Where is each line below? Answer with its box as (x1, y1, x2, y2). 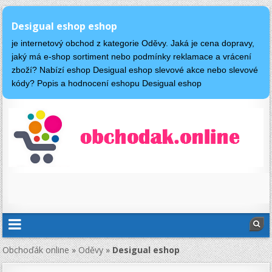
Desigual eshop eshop (12, 19, 118, 33)
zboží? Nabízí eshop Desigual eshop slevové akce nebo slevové (12, 65, 259, 75)
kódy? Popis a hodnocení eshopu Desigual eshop (12, 78, 202, 89)
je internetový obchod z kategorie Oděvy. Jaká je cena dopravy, (12, 38, 255, 49)
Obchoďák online (2, 244, 70, 256)
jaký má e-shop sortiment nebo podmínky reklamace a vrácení (12, 52, 252, 62)
